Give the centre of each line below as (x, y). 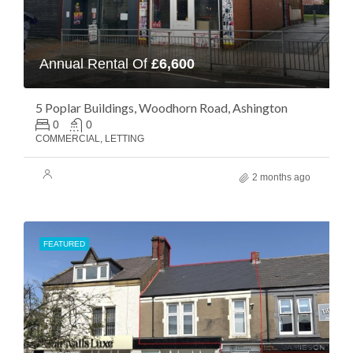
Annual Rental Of (95, 64)
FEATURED (64, 244)
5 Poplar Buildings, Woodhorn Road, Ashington (162, 108)
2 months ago (281, 177)
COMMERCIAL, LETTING (90, 139)
